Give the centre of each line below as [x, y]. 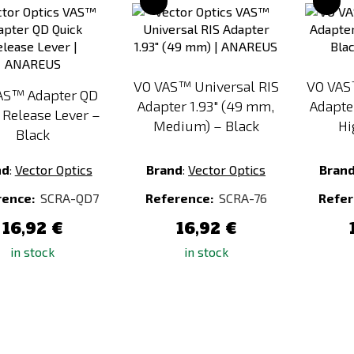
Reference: [180, 198]
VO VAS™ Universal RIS [206, 86]
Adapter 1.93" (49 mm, [206, 106]
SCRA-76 [243, 198]
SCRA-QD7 [69, 198]
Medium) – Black [206, 126]
